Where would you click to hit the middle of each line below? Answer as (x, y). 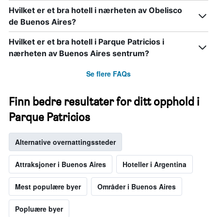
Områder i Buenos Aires (137, 187)
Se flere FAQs (108, 74)
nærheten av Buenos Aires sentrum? (79, 54)
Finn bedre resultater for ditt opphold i (104, 102)
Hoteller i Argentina (155, 164)
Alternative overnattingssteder (65, 142)
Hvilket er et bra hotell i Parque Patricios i (86, 42)
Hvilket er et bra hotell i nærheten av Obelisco (95, 10)
